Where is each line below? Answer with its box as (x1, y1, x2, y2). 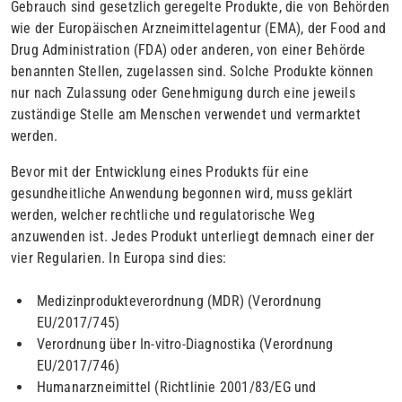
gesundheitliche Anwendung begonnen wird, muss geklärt (11, 184, 354, 202)
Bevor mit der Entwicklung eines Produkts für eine (11, 162, 309, 180)
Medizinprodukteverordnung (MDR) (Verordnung (36, 292, 322, 310)
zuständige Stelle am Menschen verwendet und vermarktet (11, 105, 361, 123)
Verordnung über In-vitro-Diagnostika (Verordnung (36, 335, 334, 353)
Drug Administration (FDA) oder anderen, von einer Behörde (11, 40, 366, 58)
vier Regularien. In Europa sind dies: (11, 249, 227, 267)
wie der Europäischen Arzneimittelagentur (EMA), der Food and (11, 19, 387, 37)
